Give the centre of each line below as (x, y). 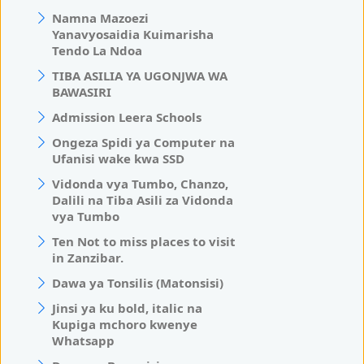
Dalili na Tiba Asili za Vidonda (143, 199)
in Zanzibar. (88, 257)
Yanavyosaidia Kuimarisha (133, 34)
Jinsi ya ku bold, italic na (127, 308)
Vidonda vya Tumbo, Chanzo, (140, 183)
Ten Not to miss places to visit (144, 241)
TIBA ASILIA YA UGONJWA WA (140, 75)
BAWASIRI (82, 91)
